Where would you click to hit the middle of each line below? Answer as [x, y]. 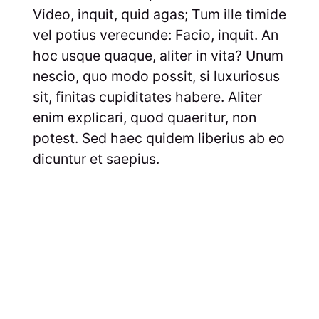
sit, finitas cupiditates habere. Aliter [147, 96]
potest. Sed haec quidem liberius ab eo [158, 138]
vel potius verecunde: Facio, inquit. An [155, 35]
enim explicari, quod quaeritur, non [144, 117]
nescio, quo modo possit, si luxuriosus [156, 76]
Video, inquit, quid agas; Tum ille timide [159, 14]
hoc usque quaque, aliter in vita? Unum [158, 55]
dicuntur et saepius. [96, 158]
